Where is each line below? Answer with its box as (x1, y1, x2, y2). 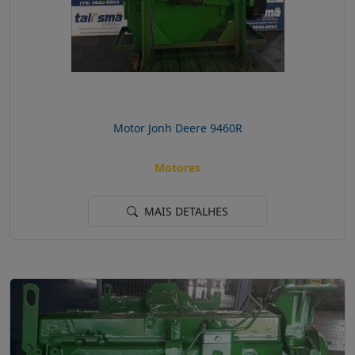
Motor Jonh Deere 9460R (113, 120, 242, 136)
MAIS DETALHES (141, 204, 228, 219)
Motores (155, 160, 200, 176)
